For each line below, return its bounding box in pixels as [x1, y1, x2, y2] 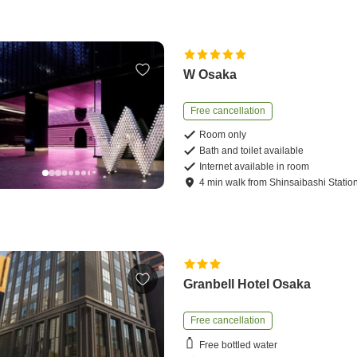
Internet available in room [199, 161, 310, 173]
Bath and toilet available [199, 145, 304, 157]
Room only [199, 129, 247, 141]
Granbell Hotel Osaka [183, 277, 312, 292]
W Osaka [183, 68, 237, 82]
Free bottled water [199, 339, 278, 351]
